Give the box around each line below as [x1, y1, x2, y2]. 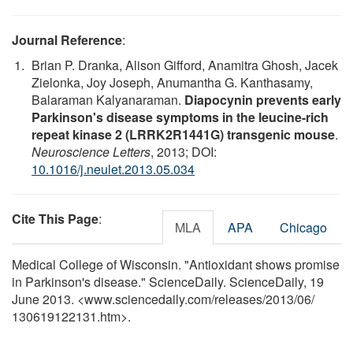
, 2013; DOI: [150, 142, 217, 161]
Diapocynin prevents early [184, 90, 341, 109]
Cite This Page [12, 209, 98, 228]
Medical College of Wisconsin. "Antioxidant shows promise [12, 255, 340, 273]
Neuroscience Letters [32, 142, 150, 161]
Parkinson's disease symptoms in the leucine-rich [32, 107, 329, 126]
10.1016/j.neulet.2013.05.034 [32, 159, 195, 178]
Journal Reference [12, 30, 122, 49]
